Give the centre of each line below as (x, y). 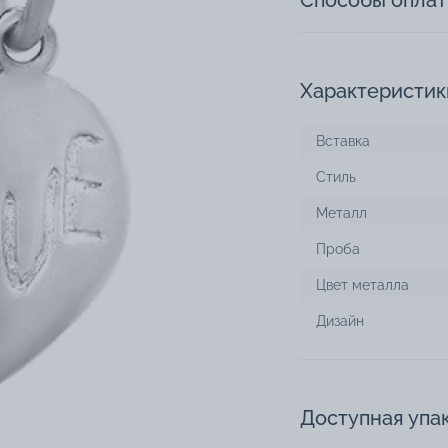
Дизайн (340, 321)
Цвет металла (362, 285)
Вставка (343, 141)
